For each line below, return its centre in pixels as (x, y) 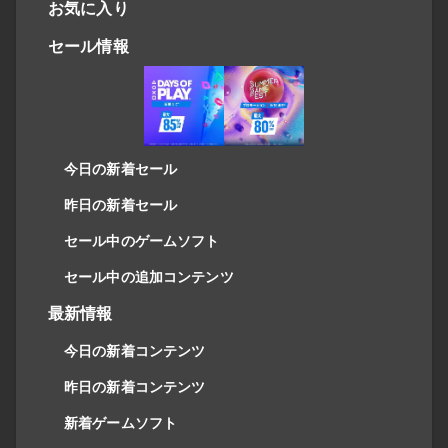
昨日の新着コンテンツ (135, 386)
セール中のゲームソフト (142, 240)
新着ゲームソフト (121, 422)
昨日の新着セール (121, 204)
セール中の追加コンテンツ (149, 276)
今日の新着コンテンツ (135, 350)
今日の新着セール (121, 168)
